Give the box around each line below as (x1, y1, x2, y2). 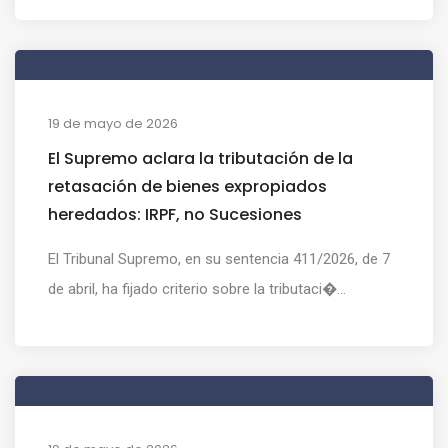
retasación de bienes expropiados (48, 174, 327, 198)
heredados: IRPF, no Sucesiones (48, 202, 302, 226)
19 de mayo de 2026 (48, 113, 178, 133)
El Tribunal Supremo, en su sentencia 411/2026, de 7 (48, 249, 390, 268)
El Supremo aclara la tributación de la (48, 146, 353, 170)
